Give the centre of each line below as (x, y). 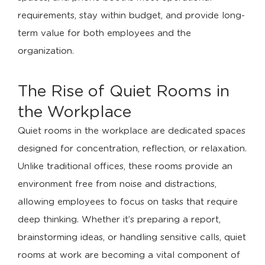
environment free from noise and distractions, (117, 184)
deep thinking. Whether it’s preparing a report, (119, 219)
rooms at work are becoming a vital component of (129, 255)
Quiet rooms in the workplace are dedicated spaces (132, 131)
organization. (46, 51)
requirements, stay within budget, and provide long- (131, 15)
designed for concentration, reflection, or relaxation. (132, 148)
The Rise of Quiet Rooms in (124, 91)
